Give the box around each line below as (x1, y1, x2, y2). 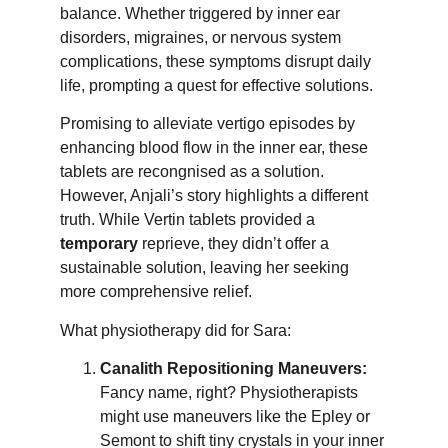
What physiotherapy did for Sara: (60, 321, 291, 339)
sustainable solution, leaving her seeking (60, 259, 349, 277)
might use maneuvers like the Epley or (100, 407, 370, 425)
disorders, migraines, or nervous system (60, 28, 341, 46)
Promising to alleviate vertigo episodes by (60, 115, 355, 133)
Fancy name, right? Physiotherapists (100, 383, 358, 401)
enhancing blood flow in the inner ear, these (60, 139, 368, 157)
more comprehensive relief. (60, 283, 252, 301)
